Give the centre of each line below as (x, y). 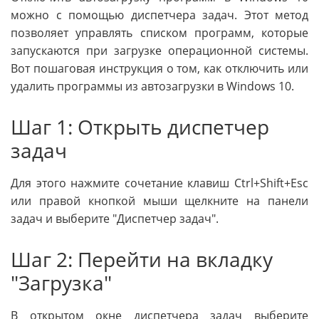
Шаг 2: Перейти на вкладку (142, 259)
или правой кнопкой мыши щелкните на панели (159, 200)
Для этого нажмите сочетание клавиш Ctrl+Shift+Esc (159, 183)
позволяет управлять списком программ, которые (159, 33)
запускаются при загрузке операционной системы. (159, 51)
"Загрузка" (61, 282)
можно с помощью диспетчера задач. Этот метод (159, 15)
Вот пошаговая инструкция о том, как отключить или (159, 69)
